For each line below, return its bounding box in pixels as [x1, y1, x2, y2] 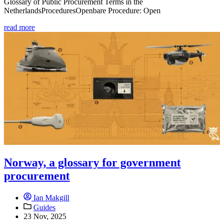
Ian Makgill [31, 193, 69, 202]
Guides [33, 203, 55, 212]
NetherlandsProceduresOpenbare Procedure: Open [4, 6, 161, 15]
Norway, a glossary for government [4, 156, 181, 169]
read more [4, 23, 35, 31]
